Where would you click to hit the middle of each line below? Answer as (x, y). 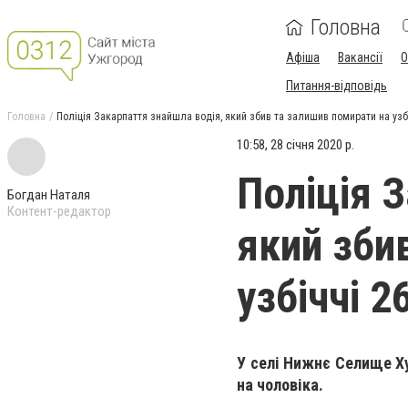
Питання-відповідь (337, 86)
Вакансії (360, 57)
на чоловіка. (282, 385)
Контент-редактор (59, 211)
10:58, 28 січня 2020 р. (296, 145)
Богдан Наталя (49, 195)
